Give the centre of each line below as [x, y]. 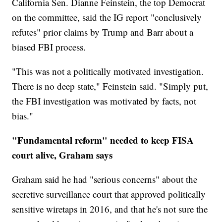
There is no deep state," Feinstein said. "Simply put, [110, 86]
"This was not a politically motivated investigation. [108, 71]
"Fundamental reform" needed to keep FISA [103, 140]
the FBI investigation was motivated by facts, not [104, 101]
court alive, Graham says [62, 155]
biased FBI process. [49, 47]
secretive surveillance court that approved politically [109, 194]
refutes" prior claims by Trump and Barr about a [103, 32]
